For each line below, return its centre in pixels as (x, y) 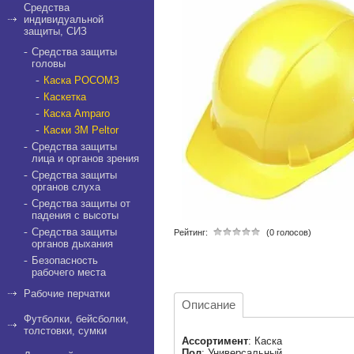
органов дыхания (72, 244)
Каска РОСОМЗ (81, 80)
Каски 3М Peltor (81, 130)
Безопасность (65, 260)
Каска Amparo (77, 113)
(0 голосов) (289, 232)
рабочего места (69, 272)
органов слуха (66, 187)
